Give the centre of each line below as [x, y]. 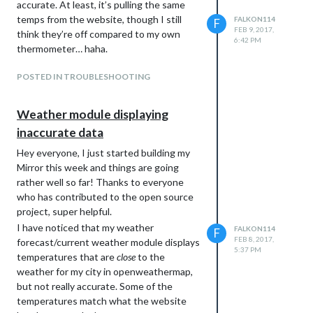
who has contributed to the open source [105, 196]
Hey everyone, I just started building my [103, 152]
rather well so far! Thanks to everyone [100, 182]
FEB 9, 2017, [254, 30]
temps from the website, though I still [99, 19]
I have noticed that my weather [85, 227]
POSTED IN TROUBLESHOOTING [83, 76]
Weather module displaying [93, 114]
